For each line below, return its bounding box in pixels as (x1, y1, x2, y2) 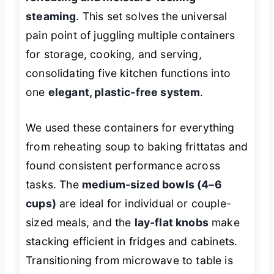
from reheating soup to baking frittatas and (26, 139, 248, 153)
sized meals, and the (26, 215, 135, 229)
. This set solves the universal (76, 10, 228, 23)
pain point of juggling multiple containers (26, 29, 235, 42)
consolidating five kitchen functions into (26, 67, 231, 80)
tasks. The (26, 177, 82, 191)
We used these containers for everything (26, 120, 235, 134)
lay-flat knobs (134, 215, 209, 229)
